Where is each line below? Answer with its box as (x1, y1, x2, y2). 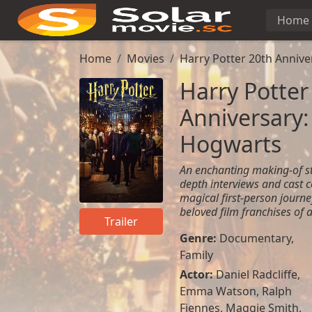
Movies (127, 51, 164, 66)
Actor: (179, 267, 216, 282)
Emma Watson (179, 283, 256, 299)
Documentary (219, 231, 291, 246)
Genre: (179, 231, 219, 246)
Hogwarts (179, 129, 281, 159)
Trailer (104, 214, 138, 230)
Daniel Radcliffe (215, 267, 297, 282)
